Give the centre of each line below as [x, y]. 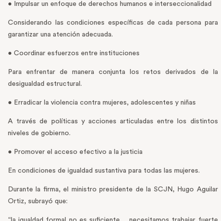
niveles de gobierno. [39, 133]
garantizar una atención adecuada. [60, 35]
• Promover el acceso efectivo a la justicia [75, 152]
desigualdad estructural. [45, 84]
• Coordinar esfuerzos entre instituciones [74, 54]
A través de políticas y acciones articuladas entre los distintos [113, 122]
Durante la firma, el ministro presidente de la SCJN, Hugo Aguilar [113, 190]
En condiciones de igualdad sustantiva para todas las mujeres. [104, 171]
